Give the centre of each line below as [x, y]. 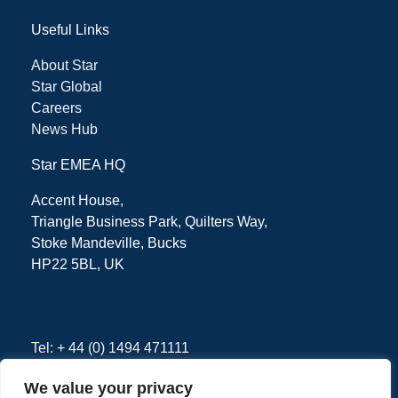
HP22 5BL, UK [78, 265]
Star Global [67, 87]
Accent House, [79, 201]
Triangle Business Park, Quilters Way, [151, 222]
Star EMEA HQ [78, 165]
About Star [64, 66]
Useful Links [70, 30]
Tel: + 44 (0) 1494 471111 [110, 348]
